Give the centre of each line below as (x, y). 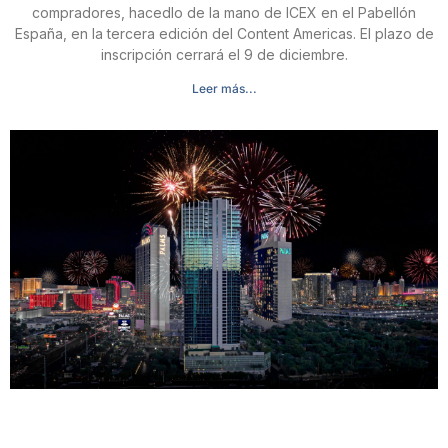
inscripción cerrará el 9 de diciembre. (224, 55)
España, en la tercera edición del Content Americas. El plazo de (224, 34)
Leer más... (224, 89)
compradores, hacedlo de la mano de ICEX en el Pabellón (224, 13)
